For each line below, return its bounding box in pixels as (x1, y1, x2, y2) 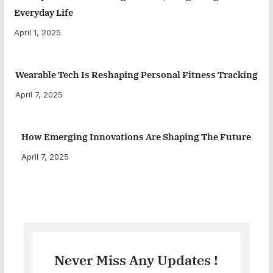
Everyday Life (13, 6, 73, 18)
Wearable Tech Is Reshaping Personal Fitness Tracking (15, 68, 258, 80)
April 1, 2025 (13, 27, 61, 37)
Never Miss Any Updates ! (54, 250, 219, 269)
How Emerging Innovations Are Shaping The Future (21, 130, 252, 143)
